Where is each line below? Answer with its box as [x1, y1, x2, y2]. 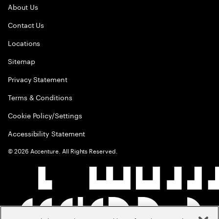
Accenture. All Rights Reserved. [28, 146, 118, 155]
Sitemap [8, 55, 35, 66]
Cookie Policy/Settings [8, 109, 82, 121]
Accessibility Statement [8, 128, 86, 139]
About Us [8, 1, 38, 12]
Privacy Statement [8, 73, 67, 85]
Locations [8, 37, 41, 48]
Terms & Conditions [8, 91, 72, 103]
